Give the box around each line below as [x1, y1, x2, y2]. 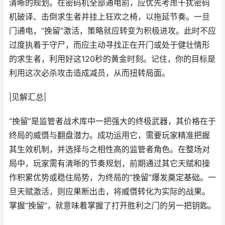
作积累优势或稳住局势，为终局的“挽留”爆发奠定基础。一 [9, 173, 216, 182]
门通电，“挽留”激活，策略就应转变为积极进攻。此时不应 [9, 26, 216, 36]
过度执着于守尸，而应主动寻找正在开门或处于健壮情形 [9, 40, 210, 50]
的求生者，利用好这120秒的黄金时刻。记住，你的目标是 [9, 54, 215, 64]
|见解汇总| [9, 92, 46, 102]
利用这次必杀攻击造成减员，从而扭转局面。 [9, 68, 170, 78]
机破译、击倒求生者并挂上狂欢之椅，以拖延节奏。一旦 [9, 12, 210, 22]
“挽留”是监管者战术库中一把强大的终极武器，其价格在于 [9, 117, 216, 126]
